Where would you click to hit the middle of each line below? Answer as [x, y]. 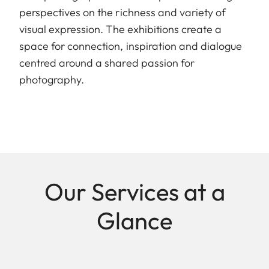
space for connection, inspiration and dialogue [131, 46]
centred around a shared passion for [107, 63]
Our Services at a [134, 192]
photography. [52, 80]
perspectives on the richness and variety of [123, 13]
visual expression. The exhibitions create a [121, 29]
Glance [134, 221]
